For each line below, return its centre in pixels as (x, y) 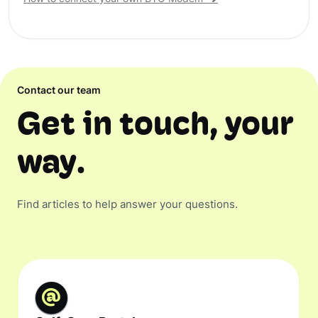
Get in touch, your (155, 126)
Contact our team (59, 91)
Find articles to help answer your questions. (127, 205)
